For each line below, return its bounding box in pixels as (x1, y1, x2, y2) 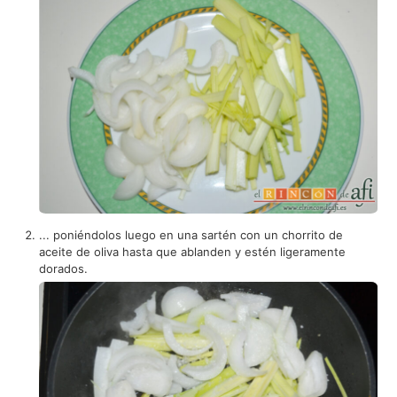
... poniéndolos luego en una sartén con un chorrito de (39, 227, 344, 242)
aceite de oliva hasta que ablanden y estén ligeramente (39, 244, 346, 259)
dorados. (39, 261, 89, 276)
